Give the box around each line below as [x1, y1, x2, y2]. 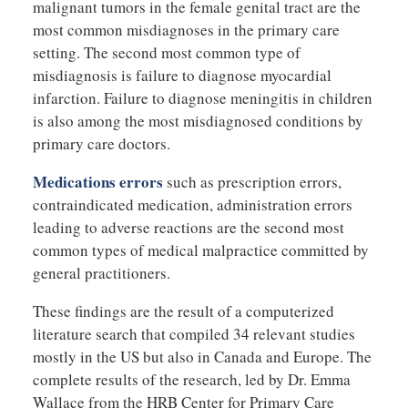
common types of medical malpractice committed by [32, 239, 369, 260]
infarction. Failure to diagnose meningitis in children [32, 87, 372, 108]
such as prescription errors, [162, 170, 342, 192]
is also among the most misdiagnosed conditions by [32, 109, 363, 131]
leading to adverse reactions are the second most [32, 216, 344, 238]
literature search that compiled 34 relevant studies [32, 322, 355, 344]
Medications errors [32, 169, 163, 193]
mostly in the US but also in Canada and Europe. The [32, 345, 372, 367]
